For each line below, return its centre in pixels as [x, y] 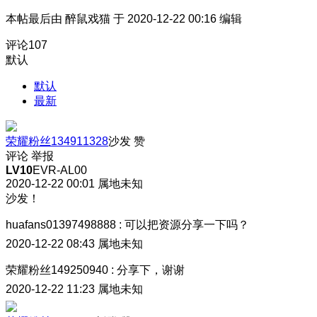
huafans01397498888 [61, 224]
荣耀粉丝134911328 [57, 141]
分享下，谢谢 [151, 270]
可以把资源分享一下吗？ [187, 224]
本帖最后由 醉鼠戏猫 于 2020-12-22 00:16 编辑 [124, 18]
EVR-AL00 [60, 170]
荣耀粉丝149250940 [57, 270]
